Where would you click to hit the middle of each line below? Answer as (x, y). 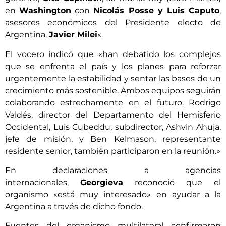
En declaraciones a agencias (113, 171)
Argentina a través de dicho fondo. (74, 207)
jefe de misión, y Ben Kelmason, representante (113, 139)
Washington (45, 11)
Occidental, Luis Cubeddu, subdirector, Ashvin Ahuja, (113, 127)
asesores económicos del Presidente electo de (113, 23)
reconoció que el (172, 183)
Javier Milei (73, 35)
